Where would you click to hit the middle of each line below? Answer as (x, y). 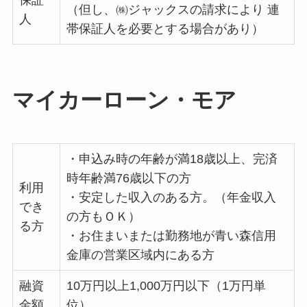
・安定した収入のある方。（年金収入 (171, 197)
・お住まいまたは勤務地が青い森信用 (171, 235)
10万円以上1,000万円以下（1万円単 (166, 285)
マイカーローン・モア (124, 100)
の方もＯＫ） (103, 216)
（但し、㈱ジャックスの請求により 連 (173, 10)
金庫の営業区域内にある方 (140, 255)
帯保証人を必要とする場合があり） (165, 29)
